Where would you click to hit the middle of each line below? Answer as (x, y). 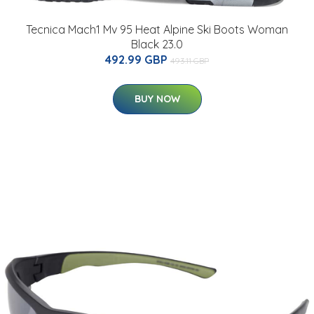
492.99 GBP (138, 60)
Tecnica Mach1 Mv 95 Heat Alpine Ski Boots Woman (157, 30)
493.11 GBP (190, 61)
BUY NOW (157, 99)
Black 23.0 (157, 45)
